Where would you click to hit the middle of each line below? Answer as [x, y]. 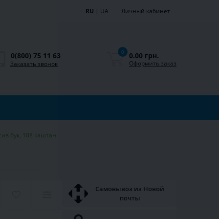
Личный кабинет [146, 11]
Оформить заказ [153, 63]
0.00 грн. [144, 55]
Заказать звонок [34, 64]
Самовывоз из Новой [130, 189]
